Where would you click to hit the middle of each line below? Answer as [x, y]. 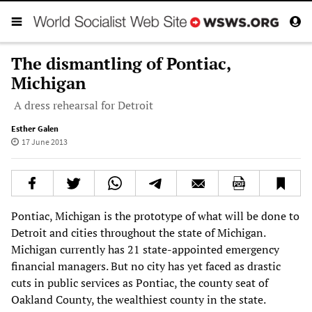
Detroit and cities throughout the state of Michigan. [138, 232]
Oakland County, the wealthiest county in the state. [139, 299]
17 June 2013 [44, 141]
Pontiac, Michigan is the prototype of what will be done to [155, 216]
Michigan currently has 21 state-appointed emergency [145, 249]
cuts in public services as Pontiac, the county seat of [140, 282]
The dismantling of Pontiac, [121, 63]
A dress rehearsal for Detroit [84, 105]
